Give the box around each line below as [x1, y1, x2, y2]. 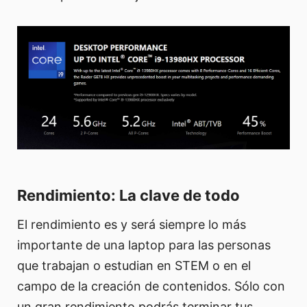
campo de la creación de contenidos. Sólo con [17, 278, 285, 293]
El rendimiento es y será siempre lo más [17, 217, 246, 232]
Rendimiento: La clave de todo [17, 186, 240, 204]
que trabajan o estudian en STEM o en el [17, 258, 251, 273]
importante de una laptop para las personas [17, 237, 271, 252]
